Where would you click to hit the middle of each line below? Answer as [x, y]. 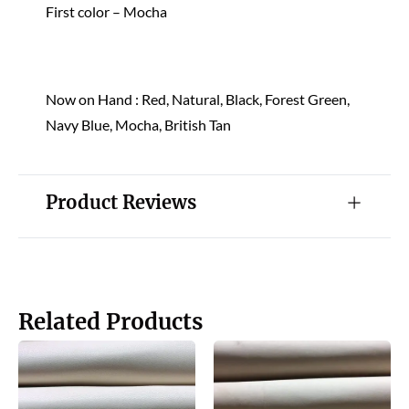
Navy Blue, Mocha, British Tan [138, 125]
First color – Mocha [106, 11]
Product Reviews [121, 202]
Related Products [110, 322]
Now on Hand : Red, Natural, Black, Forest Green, [198, 99]
